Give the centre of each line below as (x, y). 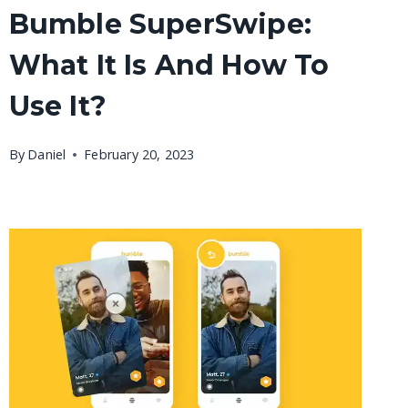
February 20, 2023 (139, 154)
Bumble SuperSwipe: (160, 25)
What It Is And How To (169, 66)
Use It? (57, 107)
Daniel (47, 154)
